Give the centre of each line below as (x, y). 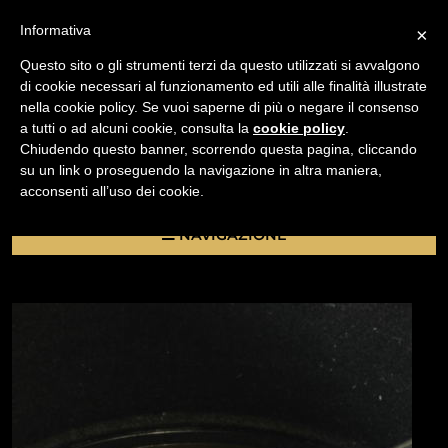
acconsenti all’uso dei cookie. (112, 191)
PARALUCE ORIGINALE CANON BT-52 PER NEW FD (209, 160)
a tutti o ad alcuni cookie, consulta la (136, 128)
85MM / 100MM (70, 181)
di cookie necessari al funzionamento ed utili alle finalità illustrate (223, 86)
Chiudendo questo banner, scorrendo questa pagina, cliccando (218, 149)
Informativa (55, 30)
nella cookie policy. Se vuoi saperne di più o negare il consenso (219, 107)
